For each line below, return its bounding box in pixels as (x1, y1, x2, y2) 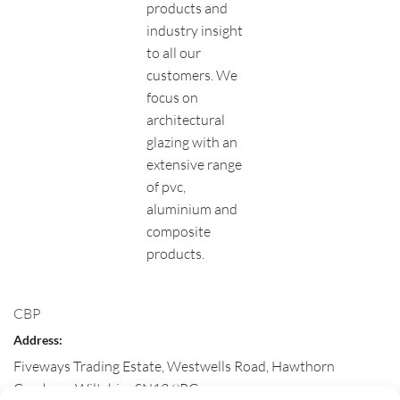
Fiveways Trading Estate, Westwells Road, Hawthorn (13, 356, 335, 375)
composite (146, 222, 212, 241)
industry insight (146, 21, 244, 40)
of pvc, (146, 178, 187, 196)
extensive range (146, 155, 243, 174)
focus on (146, 88, 199, 107)
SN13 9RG (135, 379, 199, 397)
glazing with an (146, 133, 238, 152)
